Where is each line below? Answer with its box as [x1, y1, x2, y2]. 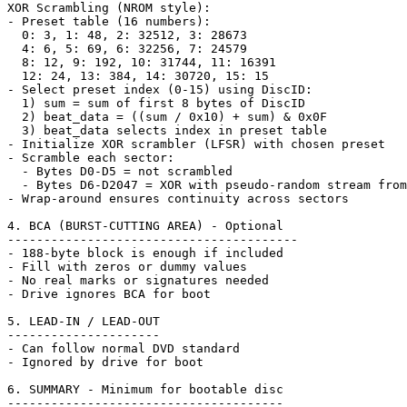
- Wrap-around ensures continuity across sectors [7, 192, 349, 206]
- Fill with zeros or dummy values [7, 260, 247, 274]
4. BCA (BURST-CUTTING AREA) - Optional [7, 219, 283, 233]
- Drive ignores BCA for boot [7, 287, 211, 302]
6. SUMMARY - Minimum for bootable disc [7, 382, 283, 397]
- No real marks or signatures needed [7, 273, 269, 288]
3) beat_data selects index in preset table [7, 124, 327, 138]
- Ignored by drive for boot [7, 355, 203, 370]
